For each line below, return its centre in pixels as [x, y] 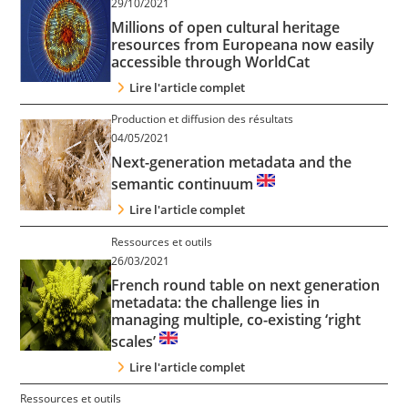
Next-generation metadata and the [232, 163]
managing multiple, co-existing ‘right [236, 319]
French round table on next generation [246, 285]
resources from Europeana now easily [243, 44]
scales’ [136, 341]
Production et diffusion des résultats [203, 119]
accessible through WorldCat [211, 61]
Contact [50, 15]
